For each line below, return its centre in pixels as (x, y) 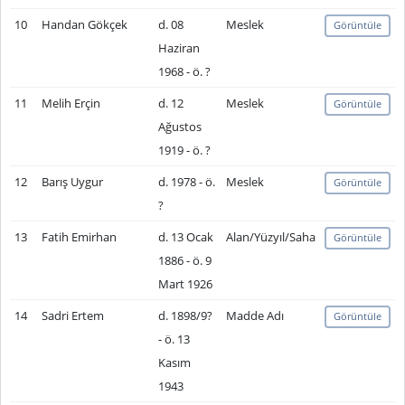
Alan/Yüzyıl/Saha (270, 237)
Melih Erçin (71, 103)
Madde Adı (254, 316)
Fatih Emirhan (79, 237)
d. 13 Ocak (185, 237)
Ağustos (179, 127)
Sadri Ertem (72, 316)
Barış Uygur (72, 182)
